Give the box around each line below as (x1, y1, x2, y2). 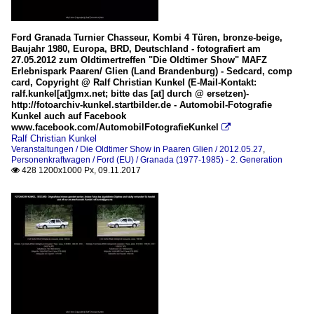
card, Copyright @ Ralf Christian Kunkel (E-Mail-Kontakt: (11, 77, 257, 88)
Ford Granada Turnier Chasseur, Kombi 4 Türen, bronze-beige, (11, 32, 282, 43)
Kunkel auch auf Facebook (11, 111, 126, 122)
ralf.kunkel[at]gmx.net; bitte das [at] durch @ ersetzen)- (11, 88, 249, 100)
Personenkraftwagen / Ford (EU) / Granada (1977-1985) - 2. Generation (11, 155, 282, 165)
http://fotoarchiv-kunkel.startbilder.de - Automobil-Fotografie (11, 100, 272, 111)
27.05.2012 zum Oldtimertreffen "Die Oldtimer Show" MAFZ (11, 55, 267, 66)
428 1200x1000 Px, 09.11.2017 (20, 165, 141, 176)
